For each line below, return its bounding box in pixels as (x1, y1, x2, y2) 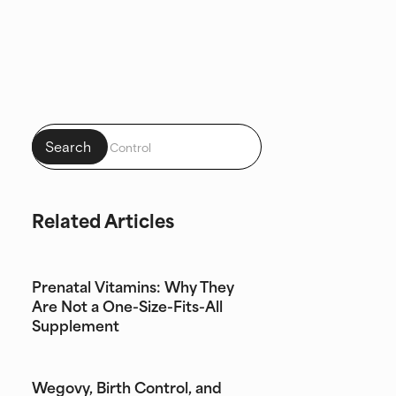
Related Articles (32, 205, 174, 233)
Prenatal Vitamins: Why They (32, 274, 234, 297)
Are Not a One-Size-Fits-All (32, 293, 223, 316)
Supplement (32, 313, 119, 336)
